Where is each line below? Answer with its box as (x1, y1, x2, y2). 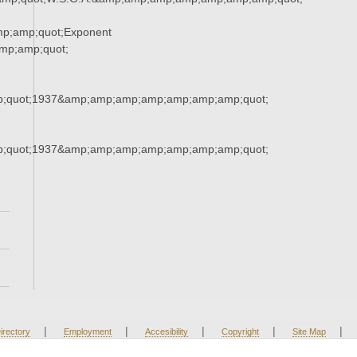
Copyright (221, 327, 259, 337)
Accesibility (144, 327, 188, 337)
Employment (63, 327, 112, 337)
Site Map (292, 327, 326, 337)
